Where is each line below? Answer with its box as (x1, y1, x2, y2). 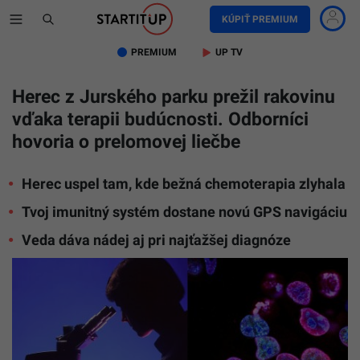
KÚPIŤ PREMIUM (221, 14, 298, 25)
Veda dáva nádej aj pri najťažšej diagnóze (22, 231, 291, 248)
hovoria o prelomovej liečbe (12, 131, 240, 153)
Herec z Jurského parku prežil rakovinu (12, 86, 335, 108)
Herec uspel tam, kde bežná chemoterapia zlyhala (22, 175, 346, 192)
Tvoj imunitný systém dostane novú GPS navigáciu (22, 203, 347, 220)
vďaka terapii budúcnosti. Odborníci (12, 108, 309, 130)
